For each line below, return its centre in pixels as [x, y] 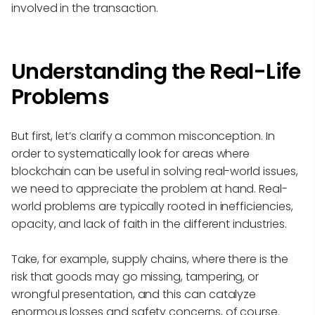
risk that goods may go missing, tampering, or [135, 276]
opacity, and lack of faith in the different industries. [149, 224]
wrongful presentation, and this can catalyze [134, 294]
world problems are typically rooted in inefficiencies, [152, 206]
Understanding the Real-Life [156, 71]
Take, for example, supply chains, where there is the [150, 259]
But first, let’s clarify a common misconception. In [143, 136]
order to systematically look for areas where [131, 153]
